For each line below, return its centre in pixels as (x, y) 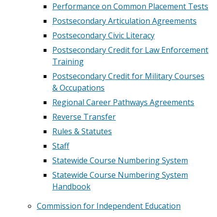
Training (68, 62)
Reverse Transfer (84, 117)
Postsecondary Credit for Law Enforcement (130, 50)
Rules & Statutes (82, 131)
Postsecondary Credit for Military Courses (128, 76)
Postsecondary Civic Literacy (103, 35)
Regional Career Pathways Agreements (123, 102)
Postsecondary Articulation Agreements (124, 21)
